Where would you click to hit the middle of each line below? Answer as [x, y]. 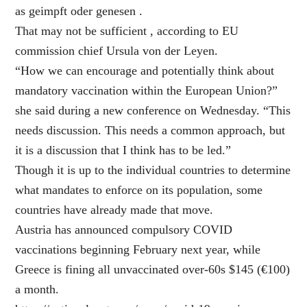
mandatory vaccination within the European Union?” [147, 91]
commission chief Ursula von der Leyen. [117, 51]
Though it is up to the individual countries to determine [153, 170]
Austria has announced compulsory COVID [124, 230]
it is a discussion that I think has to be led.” [123, 150]
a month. [37, 290]
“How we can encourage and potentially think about [145, 71]
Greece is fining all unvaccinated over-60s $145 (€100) [153, 270]
